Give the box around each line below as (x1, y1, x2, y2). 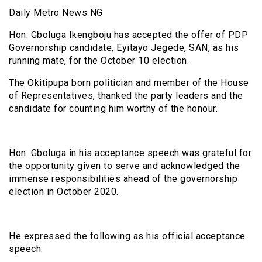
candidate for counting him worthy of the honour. (9, 103, 218, 115)
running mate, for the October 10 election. (9, 55, 189, 67)
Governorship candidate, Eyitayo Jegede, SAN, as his (9, 42, 239, 54)
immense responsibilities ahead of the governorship (9, 173, 237, 185)
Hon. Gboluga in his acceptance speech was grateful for (9, 147, 251, 159)
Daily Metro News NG (9, 7, 103, 19)
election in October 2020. (9, 186, 119, 198)
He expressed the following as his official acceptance (9, 230, 246, 242)
